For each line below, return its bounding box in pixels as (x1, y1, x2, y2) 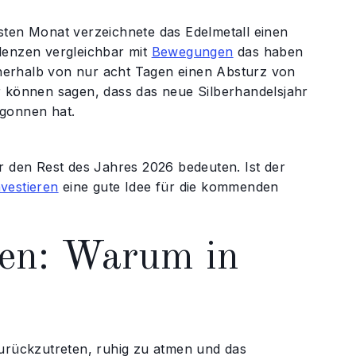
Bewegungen (151, 44, 234, 60)
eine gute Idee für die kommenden (58, 179, 279, 195)
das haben (233, 44, 304, 60)
